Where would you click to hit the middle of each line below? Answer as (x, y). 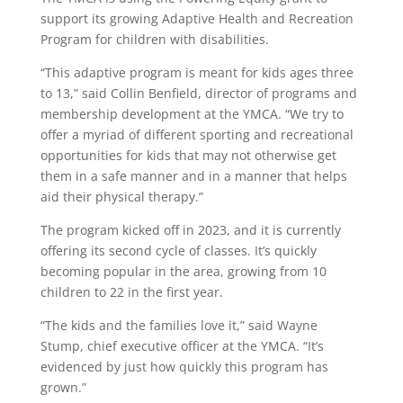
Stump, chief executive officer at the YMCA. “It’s (182, 346)
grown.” (63, 387)
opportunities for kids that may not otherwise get (188, 155)
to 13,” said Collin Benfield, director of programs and (198, 93)
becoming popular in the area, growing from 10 (183, 271)
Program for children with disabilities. (154, 39)
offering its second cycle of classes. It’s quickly (178, 251)
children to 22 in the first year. (131, 292)
